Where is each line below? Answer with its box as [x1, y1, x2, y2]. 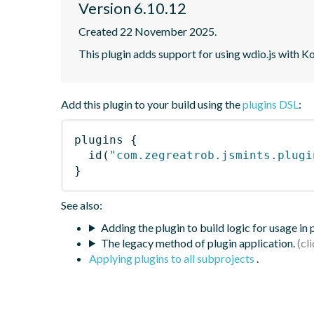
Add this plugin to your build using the [61, 97, 243, 111]
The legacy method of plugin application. [100, 235, 295, 250]
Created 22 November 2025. [78, 24, 217, 38]
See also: [61, 198, 102, 212]
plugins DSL [243, 97, 299, 111]
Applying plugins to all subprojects [89, 251, 257, 265]
